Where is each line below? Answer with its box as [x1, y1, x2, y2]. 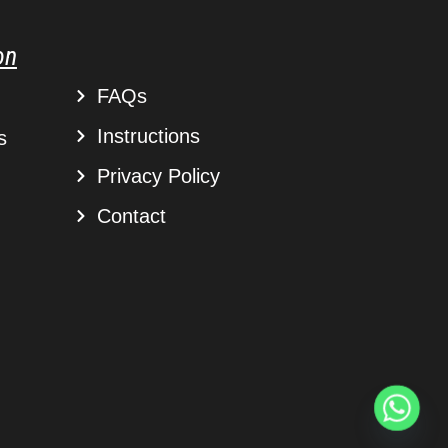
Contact [96, 204, 166, 227]
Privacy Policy [96, 164, 220, 187]
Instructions [96, 124, 200, 147]
